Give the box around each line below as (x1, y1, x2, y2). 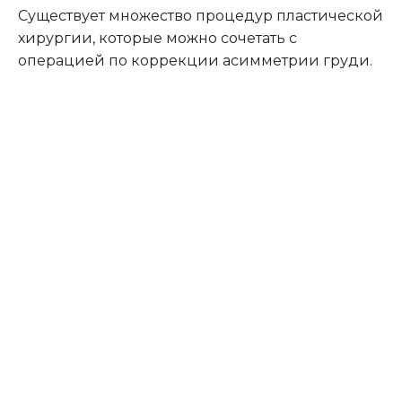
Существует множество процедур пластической (18, 6, 383, 24)
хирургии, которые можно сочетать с (18, 29, 297, 47)
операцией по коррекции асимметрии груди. (18, 51, 372, 69)
